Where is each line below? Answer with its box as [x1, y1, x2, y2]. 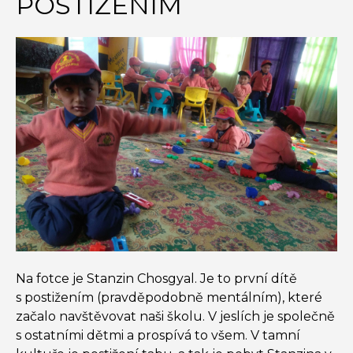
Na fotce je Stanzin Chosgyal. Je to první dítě [16, 271, 297, 287]
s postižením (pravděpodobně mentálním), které [16, 290, 322, 306]
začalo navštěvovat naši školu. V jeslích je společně [16, 309, 335, 325]
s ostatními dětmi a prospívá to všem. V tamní [16, 328, 300, 344]
